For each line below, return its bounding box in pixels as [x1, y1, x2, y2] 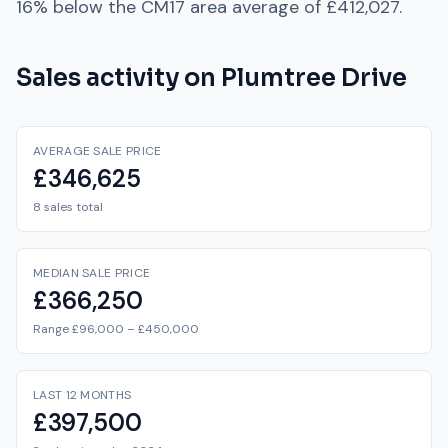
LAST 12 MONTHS [33, 387, 132, 403]
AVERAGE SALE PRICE [33, 143, 162, 159]
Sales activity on [16, 63, 221, 93]
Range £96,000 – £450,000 [33, 321, 199, 337]
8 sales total [33, 199, 103, 215]
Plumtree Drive [221, 63, 407, 93]
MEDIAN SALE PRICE [33, 265, 151, 281]
